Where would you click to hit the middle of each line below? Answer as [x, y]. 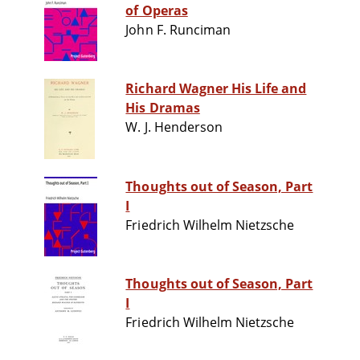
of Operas [157, 11]
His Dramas [163, 108]
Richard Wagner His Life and [216, 89]
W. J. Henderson [174, 127]
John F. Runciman [178, 30]
